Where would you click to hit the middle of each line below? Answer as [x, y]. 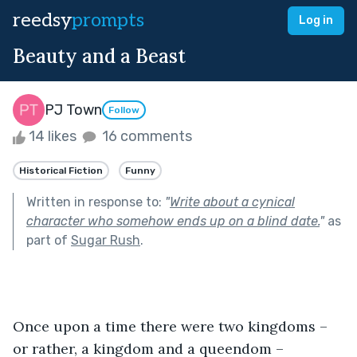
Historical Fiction [61, 170]
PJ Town [73, 110]
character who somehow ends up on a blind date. [173, 221]
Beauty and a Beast [99, 56]
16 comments [145, 136]
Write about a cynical [232, 202]
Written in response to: [96, 202]
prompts [108, 20]
